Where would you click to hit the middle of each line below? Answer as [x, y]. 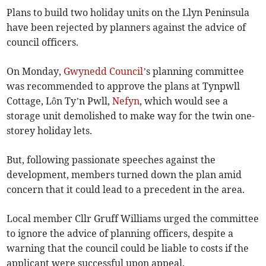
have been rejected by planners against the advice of [126, 28]
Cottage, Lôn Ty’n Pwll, [60, 101]
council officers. [43, 42]
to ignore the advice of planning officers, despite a [120, 234]
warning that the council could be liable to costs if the [128, 248]
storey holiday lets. [50, 131]
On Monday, [35, 72]
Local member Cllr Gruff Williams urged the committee [133, 219]
